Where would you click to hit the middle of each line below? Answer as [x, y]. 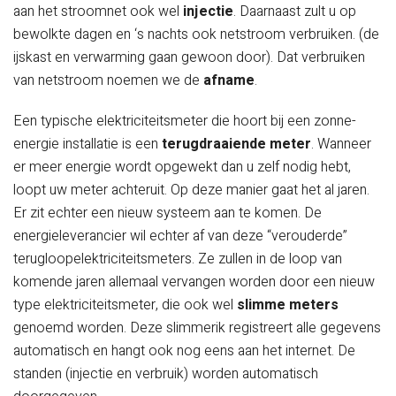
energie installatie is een [88, 145]
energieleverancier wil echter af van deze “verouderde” [180, 236]
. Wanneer [341, 145]
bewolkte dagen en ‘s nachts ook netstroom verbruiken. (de [196, 35]
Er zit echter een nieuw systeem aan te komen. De [168, 213]
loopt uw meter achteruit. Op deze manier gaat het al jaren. [191, 190]
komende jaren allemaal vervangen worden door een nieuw [194, 282]
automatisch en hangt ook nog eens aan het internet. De [184, 351]
